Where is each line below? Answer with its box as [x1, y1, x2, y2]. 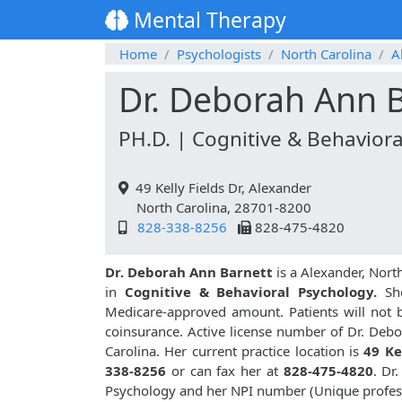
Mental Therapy [128, 5, 286, 35]
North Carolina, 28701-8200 [118, 198, 311, 217]
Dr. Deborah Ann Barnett [105, 263, 274, 282]
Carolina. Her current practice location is [105, 342, 364, 361]
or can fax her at [166, 362, 284, 380]
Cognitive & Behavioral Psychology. [124, 283, 378, 301]
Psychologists [177, 45, 261, 64]
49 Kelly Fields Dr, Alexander [128, 179, 311, 197]
